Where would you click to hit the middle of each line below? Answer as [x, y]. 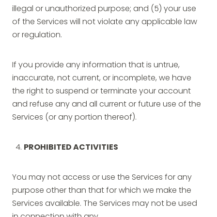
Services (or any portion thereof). [74, 118]
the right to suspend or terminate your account [101, 92]
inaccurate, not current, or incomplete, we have [102, 78]
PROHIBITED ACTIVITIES [71, 148]
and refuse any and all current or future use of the [107, 105]
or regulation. [37, 35]
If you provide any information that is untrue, [96, 65]
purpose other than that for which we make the [102, 191]
